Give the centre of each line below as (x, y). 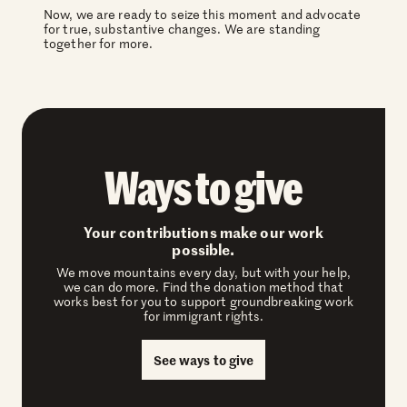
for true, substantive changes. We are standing (182, 29)
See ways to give (203, 360)
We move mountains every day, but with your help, (203, 273)
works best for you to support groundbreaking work (203, 302)
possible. (203, 249)
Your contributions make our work (203, 232)
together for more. (99, 44)
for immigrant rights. (203, 316)
